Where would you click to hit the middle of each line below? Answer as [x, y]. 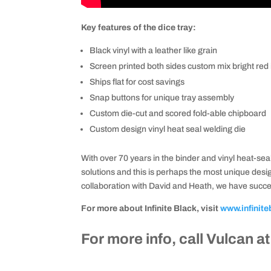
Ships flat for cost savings [137, 82]
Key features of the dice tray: [139, 28]
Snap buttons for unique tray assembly [162, 98]
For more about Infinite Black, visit [151, 209]
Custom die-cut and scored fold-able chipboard [178, 114]
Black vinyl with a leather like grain [154, 51]
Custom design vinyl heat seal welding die [168, 129]
